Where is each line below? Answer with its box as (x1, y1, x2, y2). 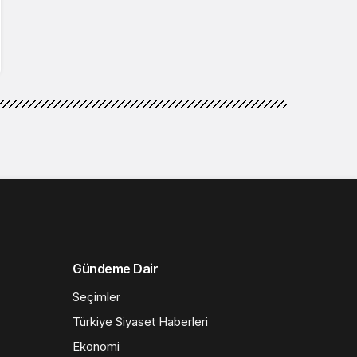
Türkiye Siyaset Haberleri (73, 313, 208, 329)
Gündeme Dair (73, 260, 159, 277)
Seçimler (73, 288, 120, 304)
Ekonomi (73, 338, 120, 354)
